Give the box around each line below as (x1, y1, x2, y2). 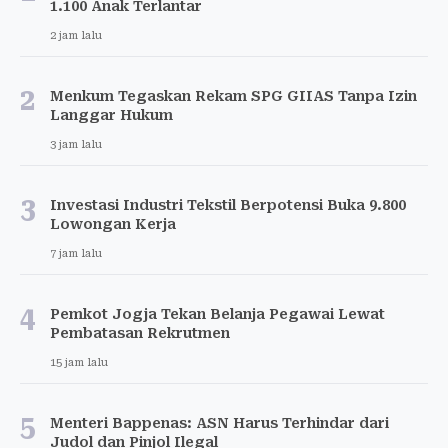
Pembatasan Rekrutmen (50, 324, 230, 341)
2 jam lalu (50, 28, 102, 42)
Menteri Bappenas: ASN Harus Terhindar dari (50, 414, 389, 431)
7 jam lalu (50, 246, 102, 260)
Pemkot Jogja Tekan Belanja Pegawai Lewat (50, 305, 385, 322)
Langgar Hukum (50, 106, 173, 123)
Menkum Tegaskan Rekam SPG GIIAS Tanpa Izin (50, 87, 417, 104)
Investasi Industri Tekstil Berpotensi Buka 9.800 (50, 196, 406, 213)
